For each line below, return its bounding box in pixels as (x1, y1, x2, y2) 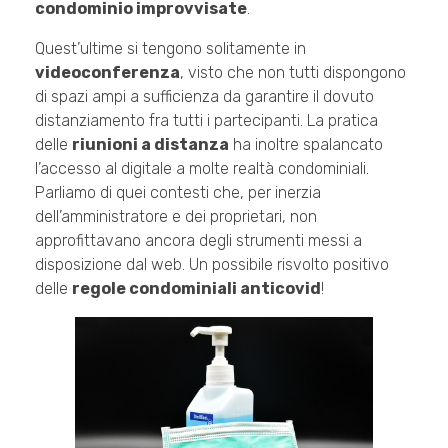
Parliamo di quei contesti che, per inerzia (35, 183, 321, 203)
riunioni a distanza (72, 135, 229, 155)
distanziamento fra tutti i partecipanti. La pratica (35, 111, 378, 131)
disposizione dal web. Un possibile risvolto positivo (35, 255, 389, 275)
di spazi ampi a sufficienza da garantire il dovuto (35, 87, 374, 107)
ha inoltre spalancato (229, 135, 383, 155)
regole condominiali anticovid (72, 279, 321, 299)
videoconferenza (35, 63, 180, 83)
